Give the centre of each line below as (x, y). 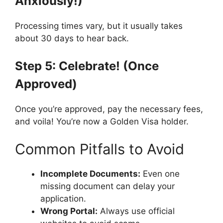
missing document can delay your (108, 186)
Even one (160, 173)
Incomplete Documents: (90, 173)
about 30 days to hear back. (72, 38)
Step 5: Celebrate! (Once (87, 66)
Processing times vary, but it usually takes (99, 26)
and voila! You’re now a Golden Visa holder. (102, 121)
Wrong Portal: (69, 211)
